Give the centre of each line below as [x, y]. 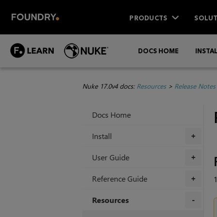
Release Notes [195, 86]
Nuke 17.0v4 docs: [109, 86]
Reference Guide [119, 179]
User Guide [110, 157]
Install [102, 136]
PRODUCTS [148, 18]
